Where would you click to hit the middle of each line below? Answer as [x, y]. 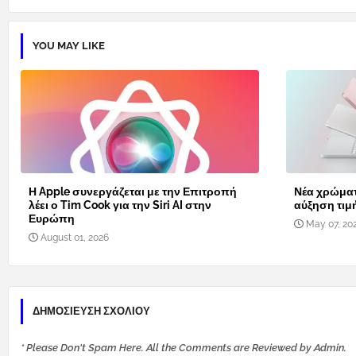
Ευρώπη [52, 219]
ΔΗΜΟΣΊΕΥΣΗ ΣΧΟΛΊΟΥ [91, 311]
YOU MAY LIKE [69, 46]
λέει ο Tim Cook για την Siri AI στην [120, 205]
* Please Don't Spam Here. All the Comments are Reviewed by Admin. [184, 348]
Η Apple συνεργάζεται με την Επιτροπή [133, 192]
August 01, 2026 [75, 238]
